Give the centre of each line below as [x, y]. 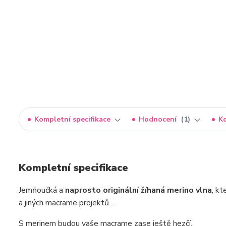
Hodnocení [159, 119]
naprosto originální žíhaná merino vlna [138, 190]
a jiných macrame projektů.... [67, 203]
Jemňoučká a [42, 190]
